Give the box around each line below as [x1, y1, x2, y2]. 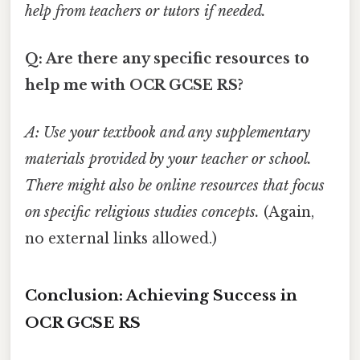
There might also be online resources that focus [25, 177, 325, 195]
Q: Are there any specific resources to [25, 49, 309, 67]
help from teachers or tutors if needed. [25, 2, 266, 20]
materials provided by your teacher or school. [25, 150, 312, 169]
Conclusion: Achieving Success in [25, 285, 297, 305]
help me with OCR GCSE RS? [25, 76, 243, 94]
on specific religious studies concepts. [25, 203, 260, 222]
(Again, [260, 203, 314, 222]
